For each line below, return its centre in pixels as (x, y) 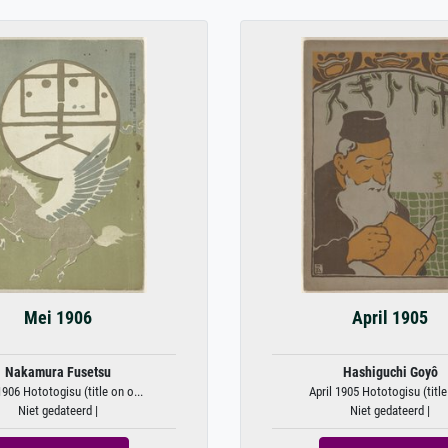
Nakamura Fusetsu (58, 372)
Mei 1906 (58, 318)
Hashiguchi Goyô (390, 372)
